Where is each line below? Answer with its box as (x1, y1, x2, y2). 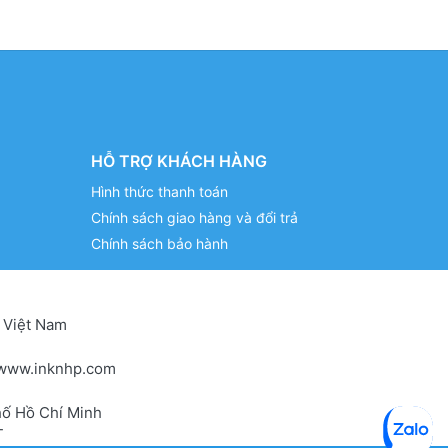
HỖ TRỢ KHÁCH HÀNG (90, 150, 267, 171)
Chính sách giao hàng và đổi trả (90, 208, 298, 226)
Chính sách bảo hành (90, 234, 228, 252)
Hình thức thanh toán (90, 182, 228, 200)
